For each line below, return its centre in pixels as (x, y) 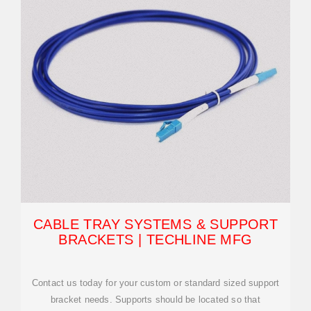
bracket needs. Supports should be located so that (155, 300)
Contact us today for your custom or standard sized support (155, 283)
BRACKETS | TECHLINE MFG (155, 239)
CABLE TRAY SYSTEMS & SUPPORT (155, 224)
